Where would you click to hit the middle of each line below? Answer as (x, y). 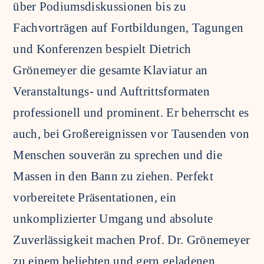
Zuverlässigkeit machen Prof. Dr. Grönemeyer (132, 240)
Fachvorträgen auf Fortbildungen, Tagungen (128, 27)
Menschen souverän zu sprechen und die (118, 155)
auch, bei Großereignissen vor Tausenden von (131, 133)
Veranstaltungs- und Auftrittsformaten (111, 91)
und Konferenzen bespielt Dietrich (102, 49)
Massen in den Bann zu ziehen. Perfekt (113, 176)
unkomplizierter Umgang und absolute (113, 218)
